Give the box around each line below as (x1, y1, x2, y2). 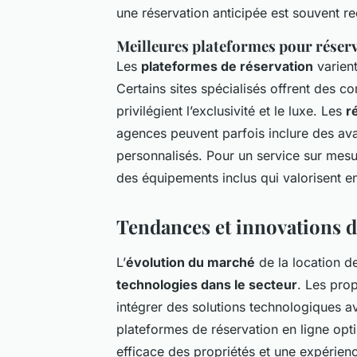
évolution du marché (126, 253, 255, 270)
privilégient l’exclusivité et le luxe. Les (116, 102, 346, 119)
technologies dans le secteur (116, 276, 297, 292)
